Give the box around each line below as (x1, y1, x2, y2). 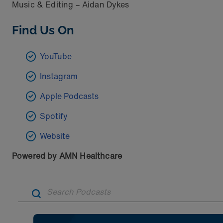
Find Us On (12, 23, 74, 38)
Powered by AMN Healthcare (12, 150, 122, 162)
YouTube (40, 50, 72, 63)
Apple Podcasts (40, 90, 99, 103)
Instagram (40, 70, 78, 83)
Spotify (40, 110, 68, 122)
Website (40, 130, 70, 142)
